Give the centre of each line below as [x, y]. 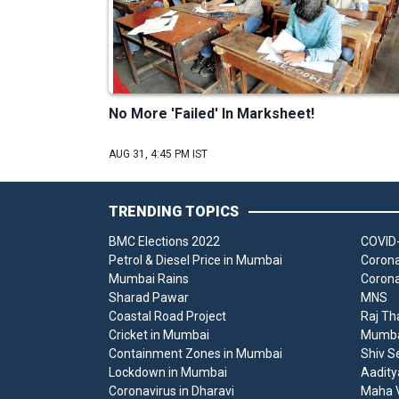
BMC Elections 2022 [164, 242]
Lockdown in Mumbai [168, 373]
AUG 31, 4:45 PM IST [158, 155]
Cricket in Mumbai [159, 335]
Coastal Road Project [167, 317]
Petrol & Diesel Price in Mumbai [195, 261]
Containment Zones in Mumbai [195, 354]
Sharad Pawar [149, 298]
